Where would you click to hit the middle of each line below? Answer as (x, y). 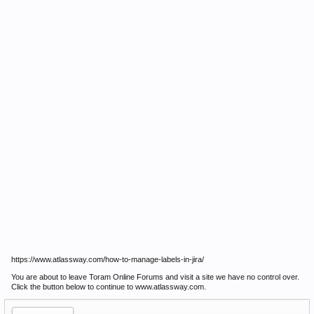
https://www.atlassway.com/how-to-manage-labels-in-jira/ (108, 259)
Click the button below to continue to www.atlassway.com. (109, 287)
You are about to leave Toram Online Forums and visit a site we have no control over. (155, 277)
